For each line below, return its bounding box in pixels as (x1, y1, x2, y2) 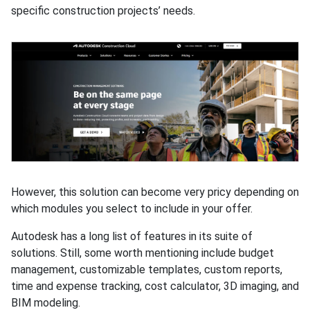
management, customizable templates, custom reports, (11, 263, 282, 277)
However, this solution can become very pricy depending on (11, 185, 299, 199)
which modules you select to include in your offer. (11, 202, 253, 216)
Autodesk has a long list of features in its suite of (11, 230, 253, 244)
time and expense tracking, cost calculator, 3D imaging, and (11, 280, 299, 293)
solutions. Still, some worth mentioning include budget (11, 246, 274, 260)
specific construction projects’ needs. (11, 4, 195, 18)
